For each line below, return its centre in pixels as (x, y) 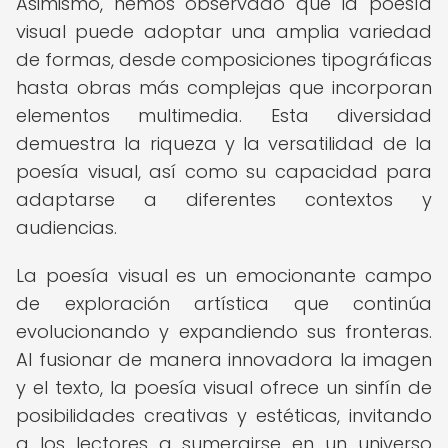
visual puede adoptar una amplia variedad (224, 31)
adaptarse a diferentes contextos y (224, 199)
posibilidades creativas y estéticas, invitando (224, 415)
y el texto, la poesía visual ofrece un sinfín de (224, 387)
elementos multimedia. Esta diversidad (224, 115)
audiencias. (66, 227)
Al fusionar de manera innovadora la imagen (224, 359)
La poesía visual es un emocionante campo (224, 275)
